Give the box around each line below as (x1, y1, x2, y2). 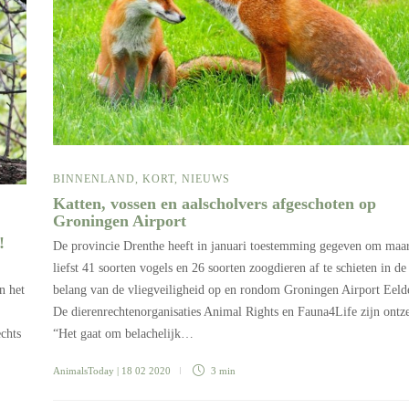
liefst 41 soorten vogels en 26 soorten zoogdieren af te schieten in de (53, 261, 406, 276)
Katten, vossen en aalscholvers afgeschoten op (53, 194, 376, 214)
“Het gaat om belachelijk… (53, 327, 194, 341)
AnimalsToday (53, 365, 114, 377)
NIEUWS (182, 173, 230, 186)
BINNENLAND (53, 173, 135, 186)
